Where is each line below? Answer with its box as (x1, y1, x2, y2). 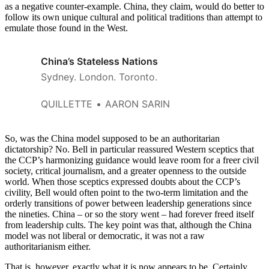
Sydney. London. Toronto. (41, 70, 157, 83)
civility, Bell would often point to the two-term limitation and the (5, 187, 248, 198)
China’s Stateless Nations (41, 55, 158, 67)
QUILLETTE (41, 97, 92, 110)
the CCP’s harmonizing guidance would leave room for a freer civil (5, 154, 259, 165)
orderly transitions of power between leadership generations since (5, 198, 252, 208)
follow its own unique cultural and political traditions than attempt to (5, 11, 262, 22)
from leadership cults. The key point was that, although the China (5, 219, 252, 230)
